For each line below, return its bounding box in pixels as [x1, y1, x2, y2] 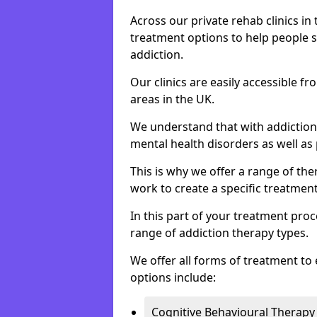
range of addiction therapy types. [130, 225, 309, 241]
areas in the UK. [130, 91, 214, 107]
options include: [130, 270, 216, 285]
